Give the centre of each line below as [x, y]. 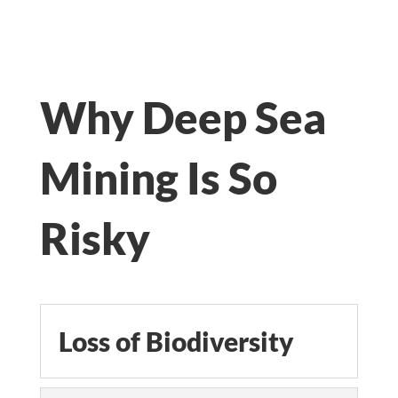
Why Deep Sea [183, 117]
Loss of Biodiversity [176, 341]
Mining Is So [158, 178]
